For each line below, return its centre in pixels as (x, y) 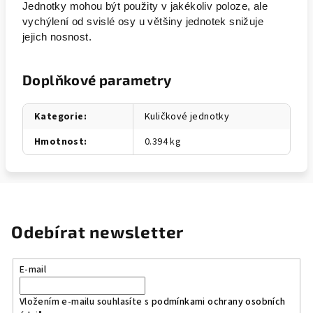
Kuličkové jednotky (187, 117)
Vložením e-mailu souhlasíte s (85, 301)
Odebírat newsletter (98, 232)
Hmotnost (59, 142)
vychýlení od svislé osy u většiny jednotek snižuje (143, 22)
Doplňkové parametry (97, 80)
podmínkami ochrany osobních (218, 301)
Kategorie (59, 117)
